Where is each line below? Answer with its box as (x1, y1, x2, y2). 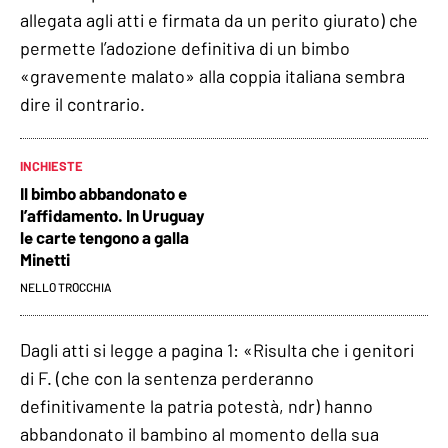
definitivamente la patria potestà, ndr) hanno (20, 394, 373, 417)
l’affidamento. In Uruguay (20, 204, 205, 225)
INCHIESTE (20, 157, 83, 174)
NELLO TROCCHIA (20, 279, 112, 294)
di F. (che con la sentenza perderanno (20, 366, 314, 389)
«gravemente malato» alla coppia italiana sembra (20, 64, 405, 87)
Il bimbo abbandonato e (20, 182, 187, 203)
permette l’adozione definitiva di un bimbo (20, 36, 350, 59)
